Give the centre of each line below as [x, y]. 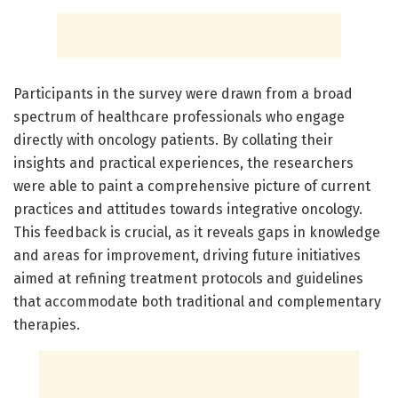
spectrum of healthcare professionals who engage [179, 116]
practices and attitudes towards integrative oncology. [188, 209]
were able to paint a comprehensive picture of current [192, 186]
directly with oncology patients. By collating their [173, 139]
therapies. [47, 324]
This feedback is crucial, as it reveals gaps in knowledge [197, 232]
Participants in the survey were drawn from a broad [183, 93]
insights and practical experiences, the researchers [183, 163]
